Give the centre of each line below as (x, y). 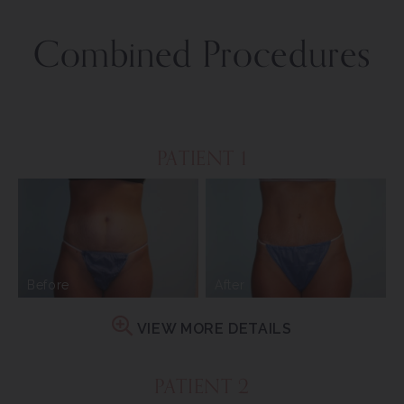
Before (48, 285)
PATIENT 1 (202, 159)
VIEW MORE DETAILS (213, 329)
